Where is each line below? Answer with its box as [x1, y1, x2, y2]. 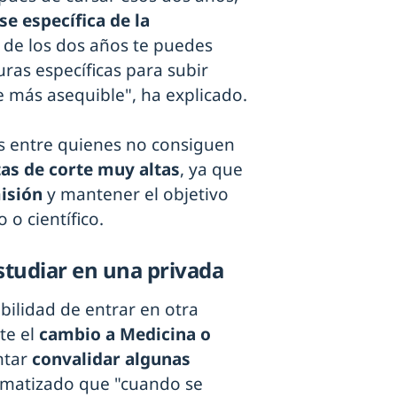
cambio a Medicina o [39, 323, 211, 346]
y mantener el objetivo [43, 183, 229, 206]
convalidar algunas [32, 347, 191, 371]
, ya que [180, 158, 243, 182]
